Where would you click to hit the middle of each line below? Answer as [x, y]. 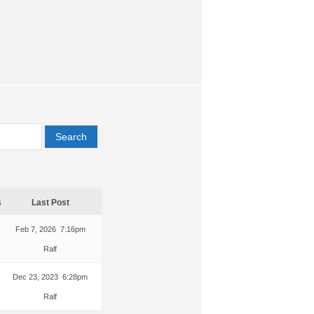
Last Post [50, 202]
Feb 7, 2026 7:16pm [50, 229]
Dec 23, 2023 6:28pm [50, 277]
